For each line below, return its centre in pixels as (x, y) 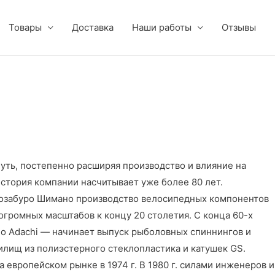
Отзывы (239, 27)
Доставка (93, 27)
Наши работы (162, 27)
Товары (25, 27)
